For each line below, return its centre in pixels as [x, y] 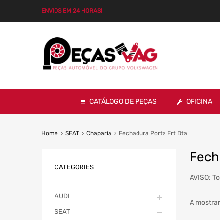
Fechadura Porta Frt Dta [153, 133]
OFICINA [199, 101]
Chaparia [99, 133]
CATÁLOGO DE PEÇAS [123, 101]
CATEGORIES [74, 167]
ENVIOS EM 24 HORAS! [72, 11]
